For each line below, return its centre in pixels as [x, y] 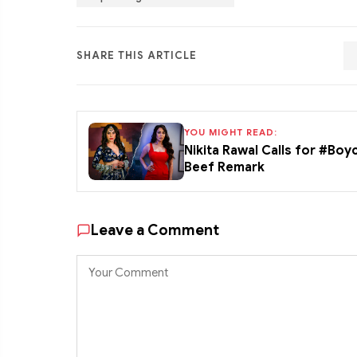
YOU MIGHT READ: [231, 133]
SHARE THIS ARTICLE [137, 56]
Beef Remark [224, 168]
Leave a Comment [155, 230]
